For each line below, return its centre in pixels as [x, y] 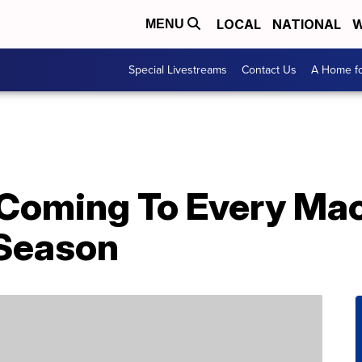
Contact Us [269, 70]
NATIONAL [307, 24]
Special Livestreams [178, 70]
